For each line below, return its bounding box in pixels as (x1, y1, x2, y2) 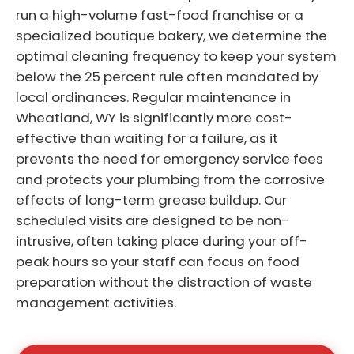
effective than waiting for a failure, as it (16, 128, 278, 148)
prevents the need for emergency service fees (16, 149, 323, 168)
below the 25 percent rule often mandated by (16, 66, 318, 86)
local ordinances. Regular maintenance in (16, 87, 291, 107)
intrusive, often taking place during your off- (16, 231, 307, 250)
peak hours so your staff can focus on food (16, 251, 299, 271)
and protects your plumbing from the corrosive (16, 169, 325, 189)
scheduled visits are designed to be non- (16, 210, 289, 230)
